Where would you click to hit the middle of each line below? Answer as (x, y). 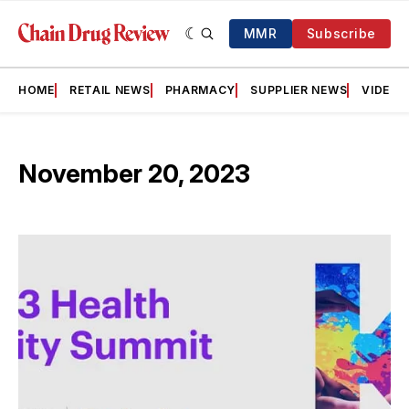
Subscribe (341, 33)
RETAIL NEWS (110, 90)
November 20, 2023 (134, 173)
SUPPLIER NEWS (299, 90)
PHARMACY (200, 90)
